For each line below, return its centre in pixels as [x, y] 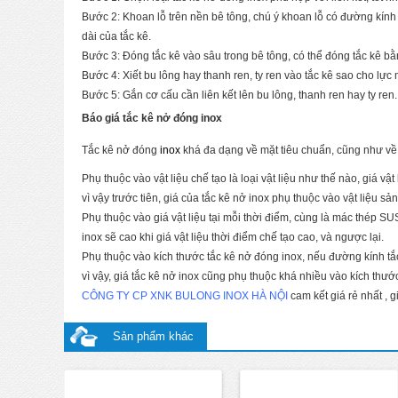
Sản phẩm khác [153, 336]
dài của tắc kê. [116, 36]
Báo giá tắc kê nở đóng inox [152, 118]
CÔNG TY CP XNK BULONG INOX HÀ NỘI [185, 295]
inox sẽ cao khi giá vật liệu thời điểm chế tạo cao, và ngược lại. [233, 237]
